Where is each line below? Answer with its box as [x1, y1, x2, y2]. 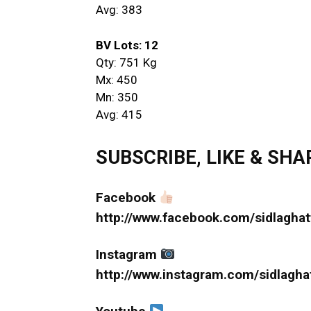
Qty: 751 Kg [96, 55, 157, 69]
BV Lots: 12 [96, 37, 158, 52]
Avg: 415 [96, 107, 142, 121]
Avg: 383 [96, 2, 142, 17]
